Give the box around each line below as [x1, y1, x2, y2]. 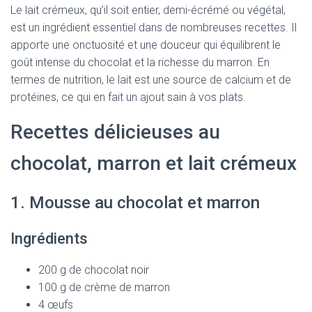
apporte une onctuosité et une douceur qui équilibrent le [10, 38, 281, 52]
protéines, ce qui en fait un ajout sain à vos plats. [10, 91, 246, 104]
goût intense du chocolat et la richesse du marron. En [10, 56, 270, 69]
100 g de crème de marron [38, 281, 170, 294]
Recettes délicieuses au [10, 120, 220, 143]
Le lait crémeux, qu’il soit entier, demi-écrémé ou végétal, [10, 3, 286, 17]
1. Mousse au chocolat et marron [10, 193, 260, 212]
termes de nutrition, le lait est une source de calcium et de [10, 73, 291, 86]
